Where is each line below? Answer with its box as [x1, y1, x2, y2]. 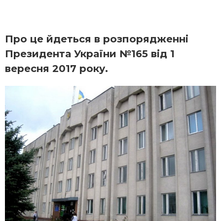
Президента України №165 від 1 [5, 47, 175, 60]
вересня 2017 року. [5, 62, 108, 74]
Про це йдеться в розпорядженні [5, 33, 188, 45]
